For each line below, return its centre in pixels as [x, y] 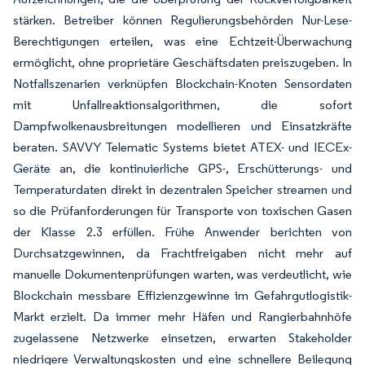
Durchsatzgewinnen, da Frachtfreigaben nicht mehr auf [182, 253]
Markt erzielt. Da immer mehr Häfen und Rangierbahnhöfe [182, 317]
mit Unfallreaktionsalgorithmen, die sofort [182, 105]
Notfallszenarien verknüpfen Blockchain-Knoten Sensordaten [182, 84]
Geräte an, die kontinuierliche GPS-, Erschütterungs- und [182, 168]
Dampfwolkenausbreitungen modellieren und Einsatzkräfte [182, 126]
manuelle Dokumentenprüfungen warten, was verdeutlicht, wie [182, 274]
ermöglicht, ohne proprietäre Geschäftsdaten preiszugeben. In [182, 62]
